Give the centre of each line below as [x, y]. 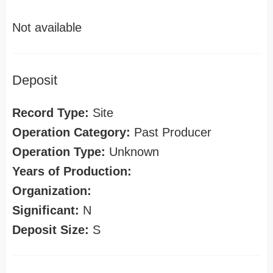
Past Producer [171, 132]
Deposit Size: [51, 230]
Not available [47, 27]
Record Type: [51, 113]
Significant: [46, 210]
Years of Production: [72, 171]
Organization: [52, 191]
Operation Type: [59, 152]
